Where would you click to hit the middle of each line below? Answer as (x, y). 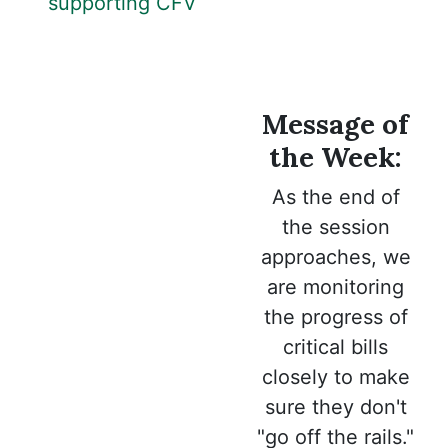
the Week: (335, 157)
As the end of (335, 196)
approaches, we (335, 256)
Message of (335, 124)
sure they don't (335, 406)
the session (335, 226)
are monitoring (335, 286)
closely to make (335, 376)
